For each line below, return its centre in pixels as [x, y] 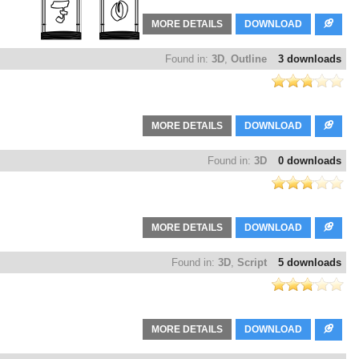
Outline [249, 59]
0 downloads [310, 161]
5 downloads [310, 263]
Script [252, 263]
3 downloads [310, 59]
